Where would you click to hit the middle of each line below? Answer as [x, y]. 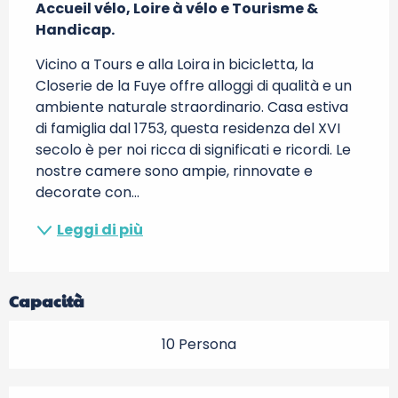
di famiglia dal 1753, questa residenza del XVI [188, 128]
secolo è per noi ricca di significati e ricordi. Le [193, 150]
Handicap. [75, 30]
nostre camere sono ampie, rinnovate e [174, 171]
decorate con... [88, 192]
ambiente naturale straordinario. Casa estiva [192, 107]
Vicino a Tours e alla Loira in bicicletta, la [175, 64]
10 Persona [199, 344]
